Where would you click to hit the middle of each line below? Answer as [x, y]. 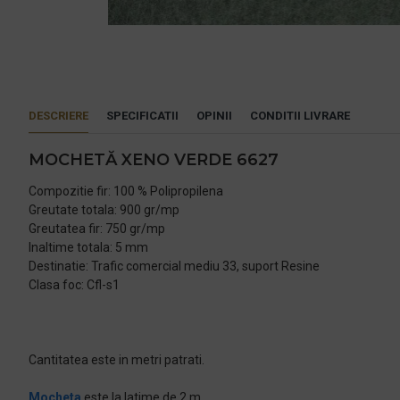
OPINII [214, 116]
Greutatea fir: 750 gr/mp [97, 229]
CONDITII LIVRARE [300, 116]
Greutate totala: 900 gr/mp [104, 210]
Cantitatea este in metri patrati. [117, 360]
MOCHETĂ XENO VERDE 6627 [154, 160]
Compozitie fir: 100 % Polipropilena [126, 191]
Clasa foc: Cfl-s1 [74, 285]
